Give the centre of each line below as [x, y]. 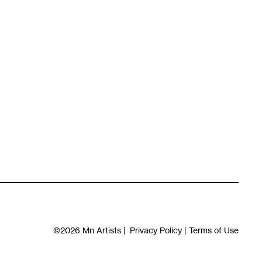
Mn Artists [101, 230]
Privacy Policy [156, 230]
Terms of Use [213, 230]
